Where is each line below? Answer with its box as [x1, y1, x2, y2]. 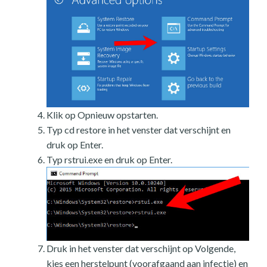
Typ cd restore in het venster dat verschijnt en [46, 124, 231, 136]
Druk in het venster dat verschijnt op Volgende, [46, 243, 235, 254]
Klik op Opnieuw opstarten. [46, 109, 158, 121]
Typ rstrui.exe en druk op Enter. [46, 154, 172, 166]
